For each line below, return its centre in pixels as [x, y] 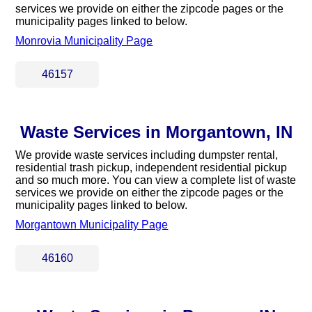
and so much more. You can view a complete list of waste [156, 180]
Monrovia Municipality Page [84, 41]
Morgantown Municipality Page [92, 225]
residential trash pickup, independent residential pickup [151, 167]
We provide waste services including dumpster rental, [147, 155]
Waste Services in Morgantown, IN [156, 132]
